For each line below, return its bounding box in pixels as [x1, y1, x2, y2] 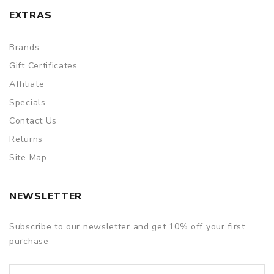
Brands [9, 41, 40, 53]
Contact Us [9, 114, 57, 127]
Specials [9, 96, 46, 108]
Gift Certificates [9, 59, 78, 72]
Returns [9, 133, 43, 145]
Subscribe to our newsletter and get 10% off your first [9, 220, 245, 232]
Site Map [9, 151, 47, 163]
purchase [9, 235, 49, 247]
